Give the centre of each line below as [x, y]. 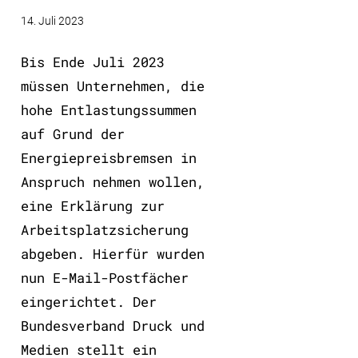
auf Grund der [72, 133]
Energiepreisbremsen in [108, 157]
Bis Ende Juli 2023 [92, 62]
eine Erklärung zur [92, 205]
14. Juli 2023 [52, 21]
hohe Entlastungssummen [108, 109]
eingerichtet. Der [88, 301]
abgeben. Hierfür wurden [112, 253]
